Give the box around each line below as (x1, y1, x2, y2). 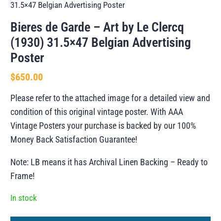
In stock (10, 193, 37, 203)
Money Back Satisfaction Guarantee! (10, 134, 138, 145)
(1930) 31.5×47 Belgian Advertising (10, 35, 191, 50)
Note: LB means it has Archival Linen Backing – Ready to (10, 157, 208, 168)
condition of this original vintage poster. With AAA (10, 107, 184, 117)
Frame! (10, 171, 35, 182)
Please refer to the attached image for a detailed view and (10, 93, 211, 104)
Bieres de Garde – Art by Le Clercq (10, 20, 184, 35)
